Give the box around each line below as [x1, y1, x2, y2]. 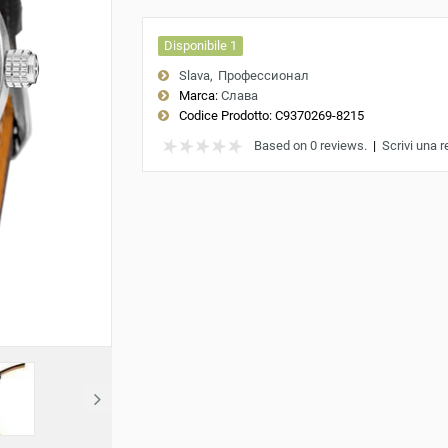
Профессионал [217, 68, 309, 83]
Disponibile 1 [163, 38, 237, 53]
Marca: [178, 88, 218, 103]
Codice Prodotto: [178, 108, 272, 123]
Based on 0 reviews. [253, 138, 367, 153]
